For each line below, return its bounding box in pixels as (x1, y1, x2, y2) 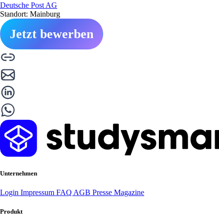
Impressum (21, 188, 56, 197)
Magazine (114, 188, 144, 197)
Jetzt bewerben (10, 26, 93, 41)
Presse (92, 188, 114, 197)
